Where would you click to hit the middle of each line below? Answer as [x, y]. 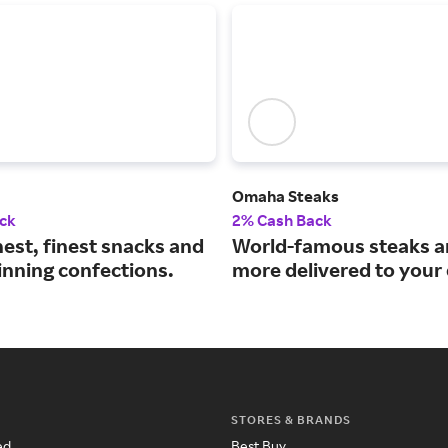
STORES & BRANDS [290, 420]
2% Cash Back [282, 220]
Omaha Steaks [285, 196]
